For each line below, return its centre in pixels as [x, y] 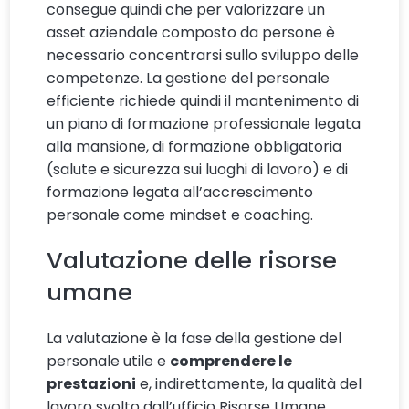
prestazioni [92, 384]
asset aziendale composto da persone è [191, 33]
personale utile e [109, 362]
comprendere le [231, 362]
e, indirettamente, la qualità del [249, 384]
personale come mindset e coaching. [180, 215]
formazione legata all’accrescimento [180, 193]
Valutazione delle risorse [192, 261]
